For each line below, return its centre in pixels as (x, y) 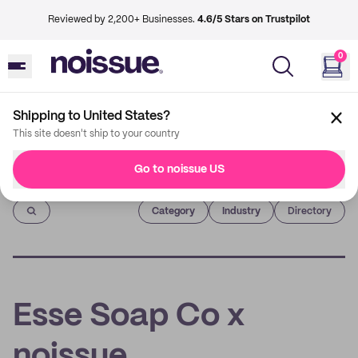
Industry (241, 211)
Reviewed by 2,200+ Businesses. (123, 20)
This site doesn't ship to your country (96, 134)
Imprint (34, 181)
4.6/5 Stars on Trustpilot (254, 20)
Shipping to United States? (91, 116)
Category (173, 211)
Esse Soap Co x (129, 316)
